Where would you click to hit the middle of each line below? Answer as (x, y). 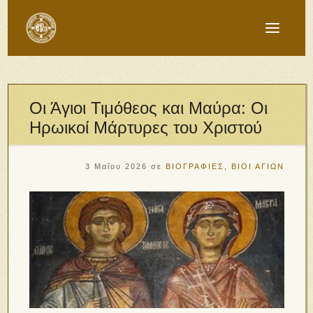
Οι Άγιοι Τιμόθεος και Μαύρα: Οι (149, 108)
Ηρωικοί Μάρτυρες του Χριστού (146, 128)
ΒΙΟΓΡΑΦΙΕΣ (195, 166)
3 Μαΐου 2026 (116, 166)
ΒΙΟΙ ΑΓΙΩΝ (257, 166)
